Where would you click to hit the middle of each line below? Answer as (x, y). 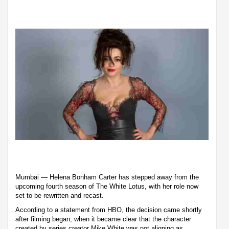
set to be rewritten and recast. (60, 195)
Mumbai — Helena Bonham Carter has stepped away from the (107, 177)
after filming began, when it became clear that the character (103, 219)
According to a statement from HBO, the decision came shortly (109, 210)
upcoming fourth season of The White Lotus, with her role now (107, 186)
